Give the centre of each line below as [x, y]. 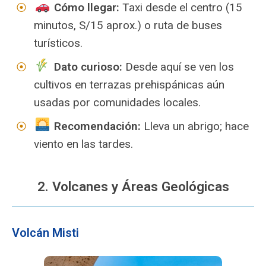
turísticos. [58, 43]
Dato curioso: [88, 67]
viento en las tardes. [83, 144]
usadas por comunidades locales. [117, 102]
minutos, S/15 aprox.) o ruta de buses [128, 25]
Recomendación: [97, 126]
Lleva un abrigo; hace [194, 126]
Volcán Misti [45, 233]
